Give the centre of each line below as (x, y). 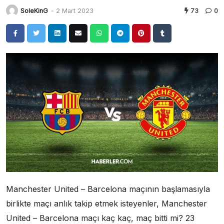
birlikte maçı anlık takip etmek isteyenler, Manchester (106, 204)
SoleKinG (34, 10)
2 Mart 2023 (75, 10)
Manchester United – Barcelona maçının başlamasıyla (108, 189)
